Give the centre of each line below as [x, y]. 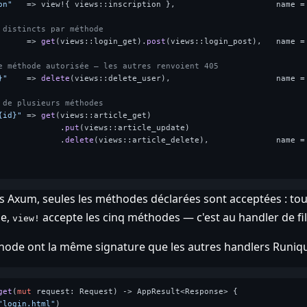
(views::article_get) [103, 115]
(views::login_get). [101, 41]
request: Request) [77, 291]
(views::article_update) [134, 127]
